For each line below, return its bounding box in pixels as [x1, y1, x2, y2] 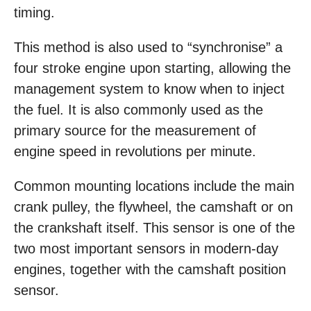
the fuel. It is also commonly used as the [14, 102, 263, 117]
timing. [14, 5, 55, 20]
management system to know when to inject [14, 81, 285, 96]
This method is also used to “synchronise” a [14, 40, 283, 55]
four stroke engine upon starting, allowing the [14, 60, 291, 76]
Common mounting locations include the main [14, 178, 294, 194]
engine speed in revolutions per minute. [14, 144, 256, 159]
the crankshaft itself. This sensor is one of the [14, 220, 295, 235]
